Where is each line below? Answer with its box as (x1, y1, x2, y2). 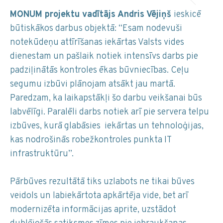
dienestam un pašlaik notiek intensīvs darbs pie (10, 51, 198, 63)
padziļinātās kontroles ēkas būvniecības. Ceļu (10, 65, 189, 77)
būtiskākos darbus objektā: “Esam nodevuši (10, 23, 182, 35)
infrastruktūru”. (10, 148, 74, 160)
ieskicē (174, 9, 201, 21)
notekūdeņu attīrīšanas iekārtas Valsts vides (10, 37, 184, 49)
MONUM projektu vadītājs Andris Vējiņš (10, 9, 174, 21)
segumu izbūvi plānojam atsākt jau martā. (10, 79, 175, 91)
